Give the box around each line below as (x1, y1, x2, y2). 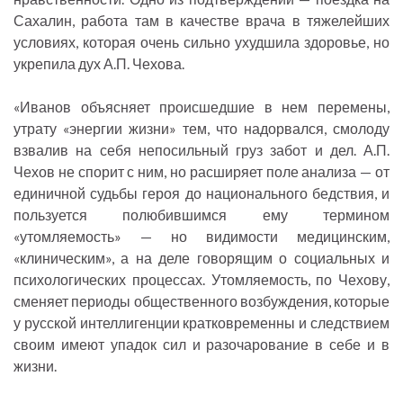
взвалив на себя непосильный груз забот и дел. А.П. (13, 141, 390, 159)
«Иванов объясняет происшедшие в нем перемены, (13, 98, 390, 116)
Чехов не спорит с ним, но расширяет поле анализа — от (13, 163, 390, 181)
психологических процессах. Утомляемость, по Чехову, (13, 271, 390, 289)
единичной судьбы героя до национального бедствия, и (13, 184, 390, 202)
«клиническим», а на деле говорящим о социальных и (13, 249, 390, 267)
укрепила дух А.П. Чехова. (13, 55, 184, 73)
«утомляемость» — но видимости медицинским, (13, 228, 390, 246)
